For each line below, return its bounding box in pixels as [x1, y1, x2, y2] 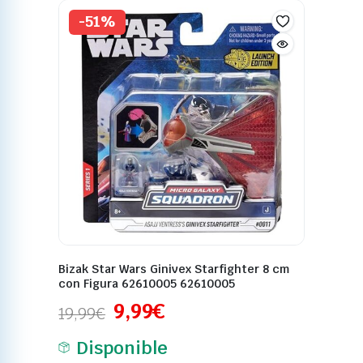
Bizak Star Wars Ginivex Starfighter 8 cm [58, 261, 290, 276]
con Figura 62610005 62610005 [58, 275, 236, 291]
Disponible [76, 335, 168, 359]
